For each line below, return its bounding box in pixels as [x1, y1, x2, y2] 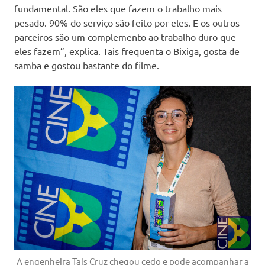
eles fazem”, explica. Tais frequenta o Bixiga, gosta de [14, 45, 240, 57]
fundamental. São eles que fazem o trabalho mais [14, 2, 222, 15]
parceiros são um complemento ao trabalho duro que [14, 31, 236, 43]
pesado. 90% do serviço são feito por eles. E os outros [14, 17, 240, 29]
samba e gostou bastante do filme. [14, 59, 159, 72]
